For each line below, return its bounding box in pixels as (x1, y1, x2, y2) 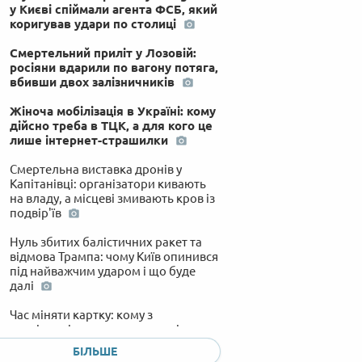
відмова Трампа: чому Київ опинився (9, 249, 218, 263)
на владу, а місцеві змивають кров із (9, 191, 215, 205)
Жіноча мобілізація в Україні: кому (9, 103, 216, 118)
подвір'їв (9, 205, 64, 220)
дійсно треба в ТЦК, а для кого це (9, 118, 213, 133)
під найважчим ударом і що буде (9, 263, 196, 278)
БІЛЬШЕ (72, 344, 117, 358)
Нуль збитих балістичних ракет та (9, 234, 202, 249)
